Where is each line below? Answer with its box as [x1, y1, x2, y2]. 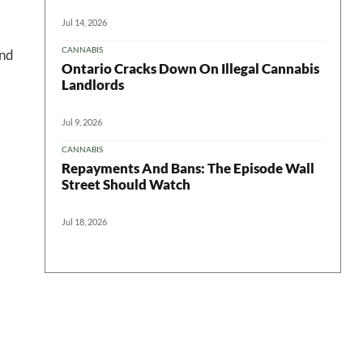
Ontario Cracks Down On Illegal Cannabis [62, 59, 319, 77]
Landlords [62, 75, 124, 93]
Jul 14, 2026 [62, 16, 107, 28]
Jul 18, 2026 [62, 216, 107, 227]
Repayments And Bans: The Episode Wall [62, 159, 314, 177]
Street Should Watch [62, 175, 190, 193]
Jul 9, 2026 [62, 116, 102, 127]
